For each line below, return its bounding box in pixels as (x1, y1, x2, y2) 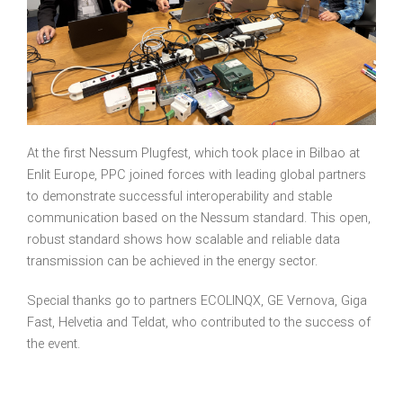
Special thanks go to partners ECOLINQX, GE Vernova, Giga (27, 293, 367, 309)
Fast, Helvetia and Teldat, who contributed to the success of (27, 315, 371, 331)
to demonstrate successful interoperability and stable (27, 189, 332, 205)
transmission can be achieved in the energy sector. (27, 254, 318, 270)
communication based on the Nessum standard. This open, (27, 210, 371, 227)
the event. (27, 336, 80, 353)
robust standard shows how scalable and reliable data (27, 232, 340, 248)
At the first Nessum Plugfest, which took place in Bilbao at (27, 146, 360, 162)
